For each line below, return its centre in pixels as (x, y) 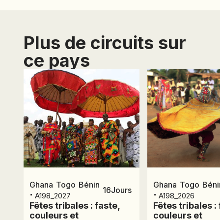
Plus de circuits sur (105, 42)
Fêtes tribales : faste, (75, 205)
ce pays (57, 60)
